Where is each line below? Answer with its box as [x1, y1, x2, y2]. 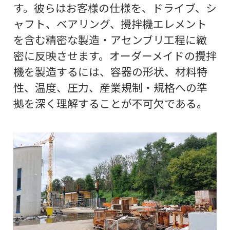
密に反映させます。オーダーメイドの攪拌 [13, 47, 217, 63]
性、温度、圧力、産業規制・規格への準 [13, 79, 207, 95]
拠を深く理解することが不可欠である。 [13, 95, 207, 111]
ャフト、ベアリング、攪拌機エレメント [13, 15, 207, 31]
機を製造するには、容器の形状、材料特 [13, 63, 207, 79]
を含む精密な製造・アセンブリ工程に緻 [13, 31, 207, 47]
